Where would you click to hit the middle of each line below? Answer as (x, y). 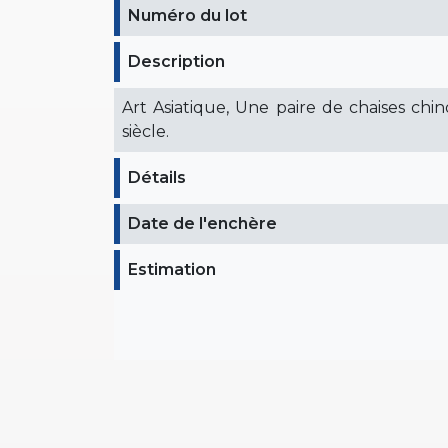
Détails (157, 177)
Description (176, 61)
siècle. (145, 131)
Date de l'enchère (202, 223)
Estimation (172, 269)
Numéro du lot (187, 15)
